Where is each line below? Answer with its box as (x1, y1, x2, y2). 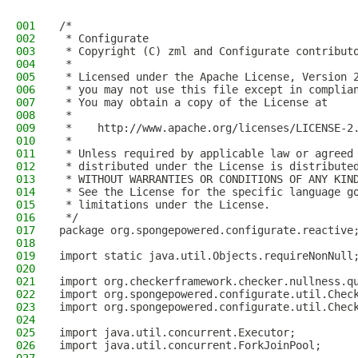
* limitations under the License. (59, 198, 270, 211)
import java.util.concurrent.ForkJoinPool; (59, 339, 321, 352)
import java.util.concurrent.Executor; (59, 326, 296, 339)
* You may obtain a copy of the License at (59, 96, 328, 109)
